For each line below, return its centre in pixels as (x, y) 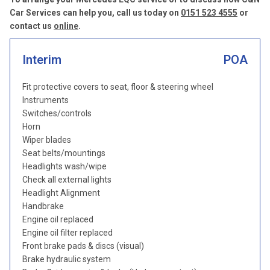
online (66, 26)
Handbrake (43, 206)
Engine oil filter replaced (67, 233)
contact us (32, 26)
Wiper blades (47, 140)
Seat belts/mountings (64, 153)
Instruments (46, 100)
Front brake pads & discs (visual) (83, 246)
